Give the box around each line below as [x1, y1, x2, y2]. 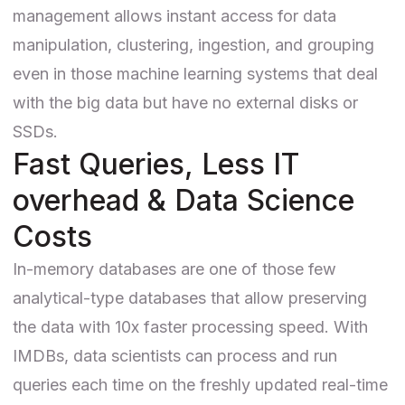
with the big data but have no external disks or [13, 92, 358, 112]
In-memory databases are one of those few [13, 259, 336, 278]
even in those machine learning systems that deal [13, 63, 378, 83]
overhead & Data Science [13, 182, 354, 218]
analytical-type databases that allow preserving [13, 287, 367, 307]
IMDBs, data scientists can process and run [13, 345, 337, 365]
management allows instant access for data [13, 5, 336, 25]
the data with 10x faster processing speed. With [13, 316, 368, 336]
